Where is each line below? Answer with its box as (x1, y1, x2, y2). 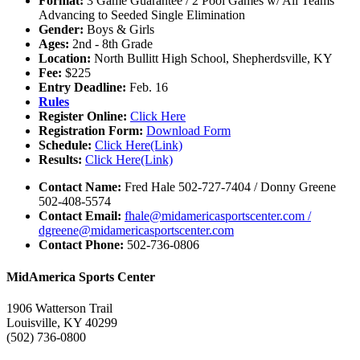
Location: (39, 51, 91, 66)
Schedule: (39, 138, 92, 153)
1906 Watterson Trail (6, 301, 112, 315)
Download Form (146, 124, 231, 138)
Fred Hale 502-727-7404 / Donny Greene (121, 180, 336, 194)
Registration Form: (39, 124, 143, 138)
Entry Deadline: (39, 80, 126, 95)
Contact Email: (39, 209, 121, 223)
